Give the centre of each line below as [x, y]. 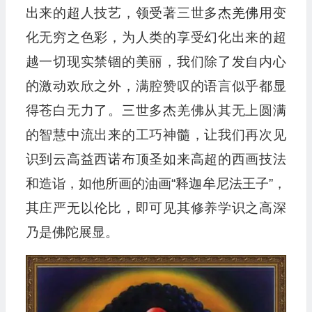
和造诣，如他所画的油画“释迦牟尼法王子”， [156, 184]
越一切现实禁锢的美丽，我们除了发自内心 [156, 62]
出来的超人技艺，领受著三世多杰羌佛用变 [156, 13]
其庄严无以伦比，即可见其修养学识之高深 [156, 208]
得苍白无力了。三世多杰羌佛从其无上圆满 [156, 110]
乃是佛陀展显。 [72, 232]
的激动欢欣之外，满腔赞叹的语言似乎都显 [156, 86]
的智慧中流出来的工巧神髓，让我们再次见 [156, 135]
